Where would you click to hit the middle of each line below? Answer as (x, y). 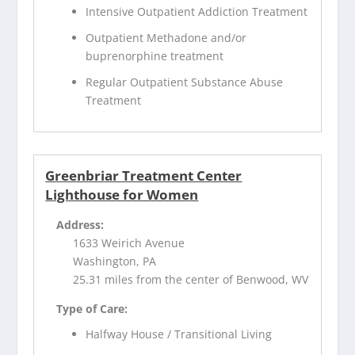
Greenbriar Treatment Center (144, 175)
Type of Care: (92, 308)
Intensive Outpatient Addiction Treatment (197, 11)
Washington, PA (115, 261)
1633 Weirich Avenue (129, 242)
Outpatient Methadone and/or (166, 37)
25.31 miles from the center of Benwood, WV (191, 279)
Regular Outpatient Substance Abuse (185, 82)
